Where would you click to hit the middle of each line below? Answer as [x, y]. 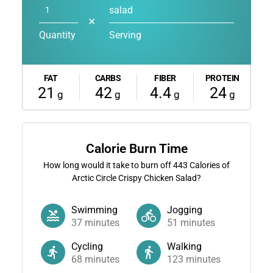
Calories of [209, 165]
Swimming [94, 210]
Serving [125, 35]
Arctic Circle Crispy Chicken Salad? [136, 178]
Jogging [185, 210]
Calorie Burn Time [136, 148]
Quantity [57, 35]
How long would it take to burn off [108, 165]
